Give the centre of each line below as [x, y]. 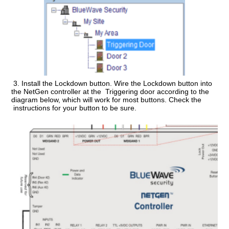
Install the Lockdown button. [68, 83]
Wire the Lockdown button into [163, 83]
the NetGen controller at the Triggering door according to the [110, 91]
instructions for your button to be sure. [74, 108]
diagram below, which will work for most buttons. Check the [107, 99]
